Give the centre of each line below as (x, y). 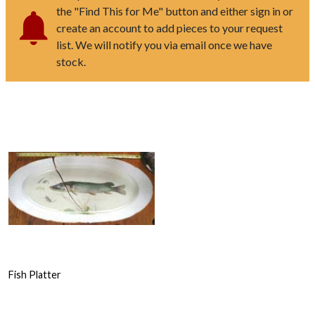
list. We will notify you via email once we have (164, 44)
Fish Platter (35, 275)
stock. (71, 61)
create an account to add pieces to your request (169, 27)
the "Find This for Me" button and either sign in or (175, 11)
